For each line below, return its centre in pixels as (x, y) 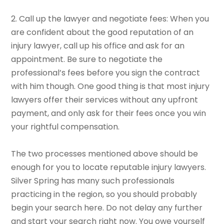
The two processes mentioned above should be (105, 154)
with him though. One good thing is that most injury (110, 86)
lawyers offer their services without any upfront (105, 100)
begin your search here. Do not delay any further (107, 208)
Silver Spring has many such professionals (93, 181)
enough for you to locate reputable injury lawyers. (109, 167)
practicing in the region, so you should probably (104, 194)
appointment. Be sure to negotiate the (87, 59)
